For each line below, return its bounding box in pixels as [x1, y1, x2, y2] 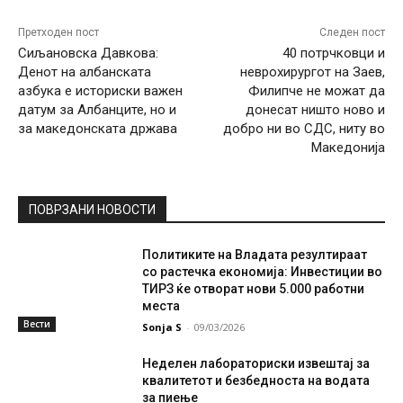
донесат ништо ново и [245, 102, 385, 119]
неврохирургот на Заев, [239, 64, 385, 81]
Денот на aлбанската [18, 64, 151, 81]
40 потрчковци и [282, 45, 385, 62]
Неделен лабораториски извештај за [142, 356, 371, 372]
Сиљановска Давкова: [18, 45, 158, 62]
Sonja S [142, 320, 183, 335]
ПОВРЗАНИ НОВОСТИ [29, 202, 156, 218]
